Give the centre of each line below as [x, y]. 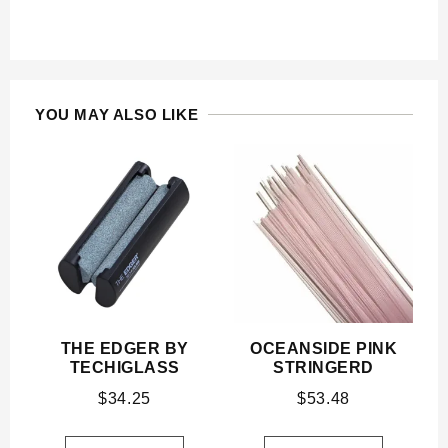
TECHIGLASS [124, 368]
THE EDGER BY [124, 349]
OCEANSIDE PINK [323, 349]
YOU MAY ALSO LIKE [117, 115]
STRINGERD [323, 368]
